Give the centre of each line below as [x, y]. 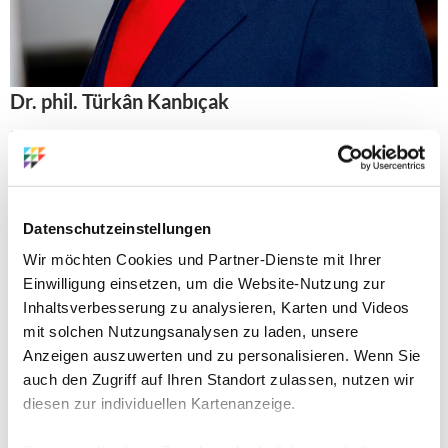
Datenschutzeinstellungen [117, 228]
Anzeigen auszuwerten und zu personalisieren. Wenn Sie [222, 355]
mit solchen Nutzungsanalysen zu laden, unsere [191, 331]
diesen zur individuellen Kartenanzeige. [159, 403]
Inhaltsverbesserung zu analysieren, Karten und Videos [216, 307]
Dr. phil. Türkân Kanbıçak [119, 101]
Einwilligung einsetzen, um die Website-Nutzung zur [204, 283]
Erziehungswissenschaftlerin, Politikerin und [162, 135]
